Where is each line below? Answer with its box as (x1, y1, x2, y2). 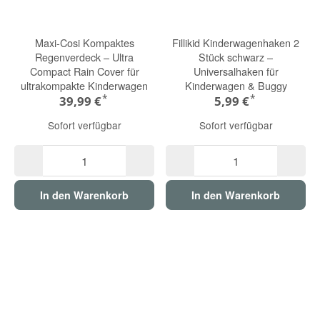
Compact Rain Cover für (29, 63, 139, 79)
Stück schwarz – (199, 49, 273, 64)
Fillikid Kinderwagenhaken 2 (172, 34, 299, 50)
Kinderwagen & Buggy (184, 77, 287, 93)
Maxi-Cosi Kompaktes (34, 34, 134, 50)
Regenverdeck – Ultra (35, 49, 134, 64)
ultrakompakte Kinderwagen (21, 77, 148, 93)
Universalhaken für (193, 63, 279, 79)
